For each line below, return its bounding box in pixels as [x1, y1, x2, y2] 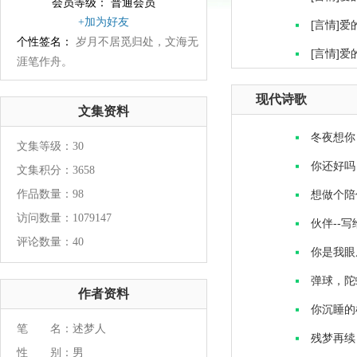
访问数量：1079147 [17, 212, 112, 224]
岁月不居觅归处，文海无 [73, 36, 198, 48]
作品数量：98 [17, 188, 84, 200]
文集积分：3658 [17, 164, 95, 176]
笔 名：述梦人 [17, 323, 106, 335]
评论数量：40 [17, 236, 84, 248]
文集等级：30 [17, 140, 84, 152]
